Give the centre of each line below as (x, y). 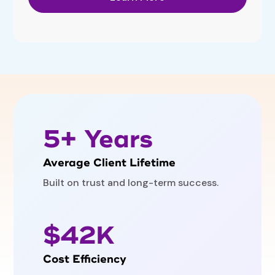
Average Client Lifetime (110, 163)
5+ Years (98, 140)
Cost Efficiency (85, 259)
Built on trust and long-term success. (131, 183)
